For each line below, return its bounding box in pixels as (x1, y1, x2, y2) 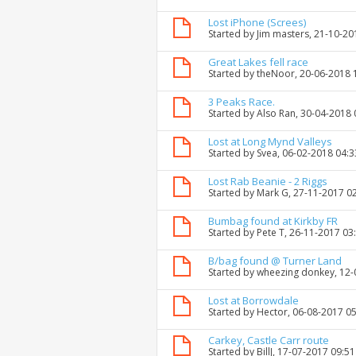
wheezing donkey (257, 265, 335, 280)
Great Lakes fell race (208, 55, 308, 70)
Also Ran (257, 106, 296, 121)
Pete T (257, 226, 284, 240)
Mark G (257, 186, 288, 200)
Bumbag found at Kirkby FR (208, 214, 338, 229)
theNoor (257, 67, 295, 81)
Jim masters (257, 27, 309, 41)
